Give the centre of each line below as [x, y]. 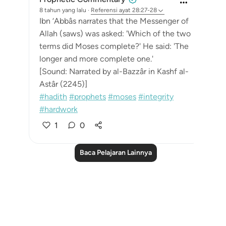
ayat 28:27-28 [138, 10]
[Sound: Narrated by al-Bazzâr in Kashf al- [114, 71]
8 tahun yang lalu [63, 10]
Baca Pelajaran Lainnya [116, 153]
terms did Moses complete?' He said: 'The [114, 46]
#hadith [53, 97]
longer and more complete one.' [96, 59]
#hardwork [59, 109]
